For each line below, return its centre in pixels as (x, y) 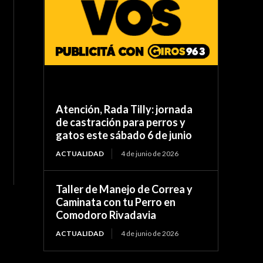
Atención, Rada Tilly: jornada (124, 109)
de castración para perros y (121, 122)
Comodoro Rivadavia (106, 215)
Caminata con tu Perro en (116, 202)
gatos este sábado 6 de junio (124, 135)
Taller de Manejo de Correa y (124, 189)
